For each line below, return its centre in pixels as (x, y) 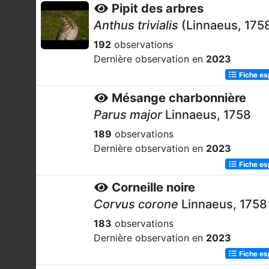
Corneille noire (153, 187)
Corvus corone (136, 204)
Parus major (128, 115)
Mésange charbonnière (179, 98)
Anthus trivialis (136, 25)
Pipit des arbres (158, 8)
